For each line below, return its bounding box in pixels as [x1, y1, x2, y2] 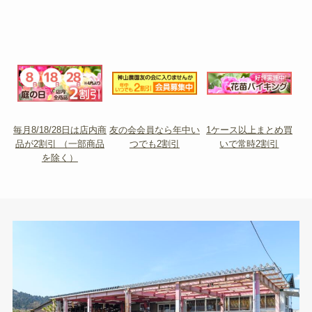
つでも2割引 [129, 138, 180, 149]
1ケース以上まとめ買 [205, 124, 292, 135]
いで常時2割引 [219, 138, 279, 149]
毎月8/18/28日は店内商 [13, 124, 107, 135]
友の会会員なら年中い [109, 124, 200, 135]
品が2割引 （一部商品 [15, 138, 104, 149]
